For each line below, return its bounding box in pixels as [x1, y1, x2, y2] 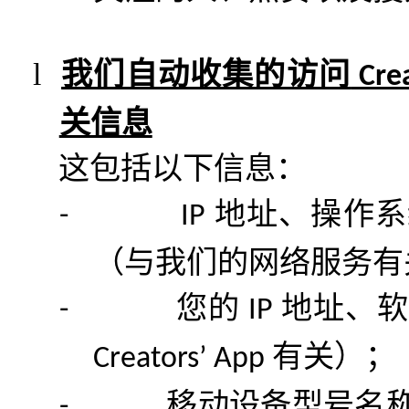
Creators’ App [93, 343, 273, 375]
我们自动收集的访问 [61, 58, 351, 91]
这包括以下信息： [58, 152, 307, 185]
